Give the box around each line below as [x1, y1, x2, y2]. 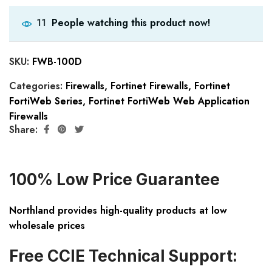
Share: [9, 122, 38, 137]
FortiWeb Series [9, 94, 83, 109]
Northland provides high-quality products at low [9, 203, 227, 218]
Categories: [9, 79, 66, 93]
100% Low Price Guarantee [9, 170, 220, 189]
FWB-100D [32, 55, 82, 69]
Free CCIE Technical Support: [9, 246, 237, 266]
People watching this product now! [52, 15, 210, 30]
